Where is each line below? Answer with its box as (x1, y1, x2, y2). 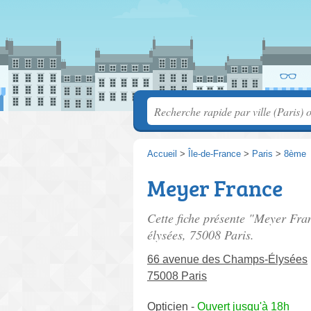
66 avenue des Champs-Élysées (147, 253, 308, 265)
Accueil (147, 149, 177, 159)
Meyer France (147, 173, 283, 203)
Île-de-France (188, 149, 241, 159)
